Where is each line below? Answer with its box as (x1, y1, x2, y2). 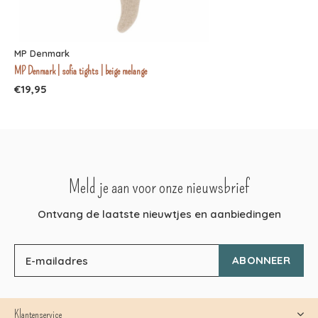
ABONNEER (232, 253, 290, 268)
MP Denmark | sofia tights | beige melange (14, 65, 147, 78)
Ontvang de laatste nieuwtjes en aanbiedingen (37, 207, 281, 221)
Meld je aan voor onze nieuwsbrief (69, 177, 249, 199)
